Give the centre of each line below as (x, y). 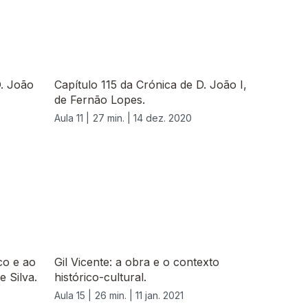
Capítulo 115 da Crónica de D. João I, (151, 85)
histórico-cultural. (100, 277)
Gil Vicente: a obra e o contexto (137, 262)
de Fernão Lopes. (100, 100)
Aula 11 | (72, 118)
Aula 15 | (73, 296)
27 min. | (113, 118)
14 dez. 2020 (163, 118)
